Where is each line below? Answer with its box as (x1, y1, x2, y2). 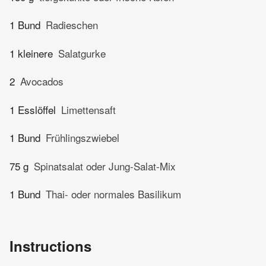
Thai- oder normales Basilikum (46, 186, 181, 202)
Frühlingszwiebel (46, 130, 119, 145)
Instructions (9, 236, 91, 256)
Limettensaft (61, 102, 116, 117)
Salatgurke (58, 45, 106, 61)
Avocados (20, 74, 64, 89)
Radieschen (46, 17, 98, 33)
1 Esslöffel (9, 102, 56, 117)
